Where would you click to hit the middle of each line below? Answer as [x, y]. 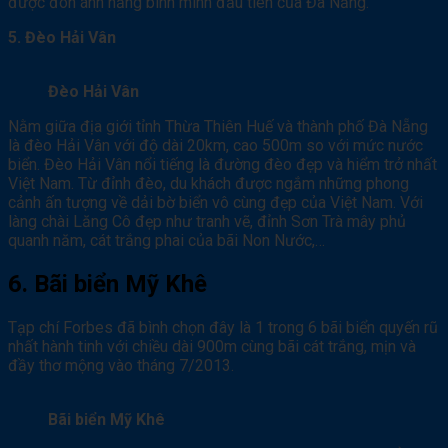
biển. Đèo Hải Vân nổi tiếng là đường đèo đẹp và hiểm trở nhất [222, 164]
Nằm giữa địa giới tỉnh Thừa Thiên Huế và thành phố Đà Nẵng [218, 126]
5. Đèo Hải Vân [62, 37]
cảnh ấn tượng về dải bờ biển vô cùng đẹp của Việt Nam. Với [215, 202]
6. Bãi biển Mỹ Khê [107, 283]
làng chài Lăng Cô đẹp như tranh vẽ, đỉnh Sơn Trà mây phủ [207, 221]
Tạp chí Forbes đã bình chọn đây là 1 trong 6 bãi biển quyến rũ [223, 327]
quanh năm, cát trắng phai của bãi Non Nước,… [166, 240]
